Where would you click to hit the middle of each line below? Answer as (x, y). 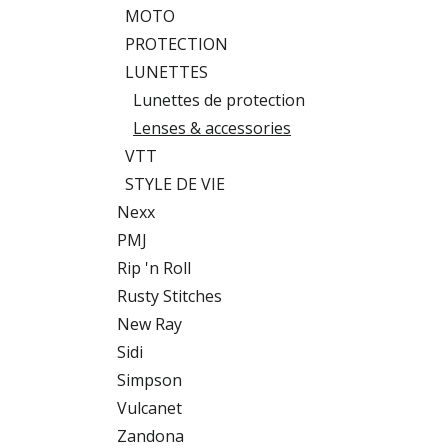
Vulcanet (149, 408)
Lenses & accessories (212, 128)
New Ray (149, 324)
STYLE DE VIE (175, 184)
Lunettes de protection (219, 100)
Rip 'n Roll (154, 268)
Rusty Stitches (169, 296)
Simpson (149, 380)
